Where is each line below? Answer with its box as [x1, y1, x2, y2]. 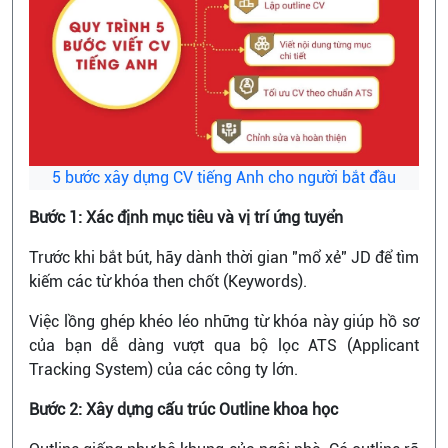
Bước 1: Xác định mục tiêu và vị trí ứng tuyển [29, 207, 343, 227]
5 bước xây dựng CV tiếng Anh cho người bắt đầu [52, 167, 396, 187]
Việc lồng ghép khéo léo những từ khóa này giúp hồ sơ [29, 311, 419, 331]
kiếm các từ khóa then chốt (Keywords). [29, 271, 311, 291]
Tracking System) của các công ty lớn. [29, 359, 298, 379]
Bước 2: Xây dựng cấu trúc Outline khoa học [29, 399, 342, 419]
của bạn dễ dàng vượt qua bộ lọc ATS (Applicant [29, 335, 419, 355]
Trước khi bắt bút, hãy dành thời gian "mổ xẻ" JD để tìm [29, 247, 419, 267]
